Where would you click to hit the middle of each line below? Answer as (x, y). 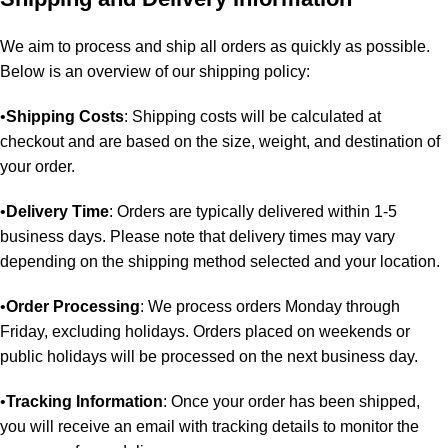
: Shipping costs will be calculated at (252, 116)
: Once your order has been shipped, (291, 401)
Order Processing (73, 306)
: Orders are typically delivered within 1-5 (253, 211)
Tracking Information (84, 401)
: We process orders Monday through (270, 306)
